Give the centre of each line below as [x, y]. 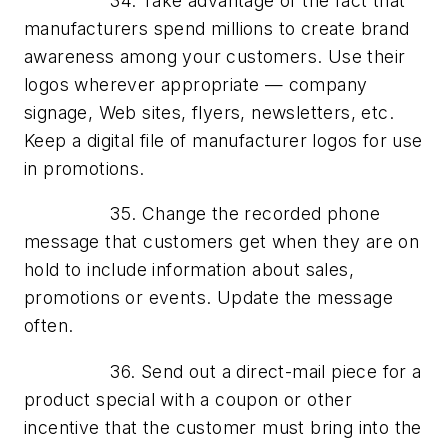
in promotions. [84, 168]
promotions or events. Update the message [208, 298]
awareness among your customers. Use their [215, 56]
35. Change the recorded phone [202, 214]
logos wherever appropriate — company [196, 84]
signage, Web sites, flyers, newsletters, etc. [209, 112]
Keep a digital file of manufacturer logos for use [223, 140]
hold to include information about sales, [189, 270]
